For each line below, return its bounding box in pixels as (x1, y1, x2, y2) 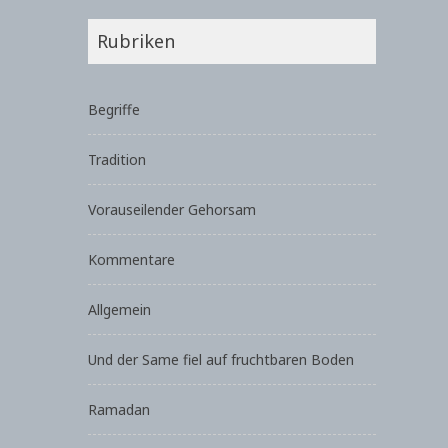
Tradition (88, 149, 146, 169)
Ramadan (88, 399, 150, 419)
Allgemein (88, 299, 151, 319)
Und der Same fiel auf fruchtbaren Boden (88, 349, 354, 369)
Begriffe (88, 99, 140, 119)
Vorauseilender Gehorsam (88, 199, 256, 219)
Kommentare (88, 249, 175, 269)
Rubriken (97, 28, 175, 53)
